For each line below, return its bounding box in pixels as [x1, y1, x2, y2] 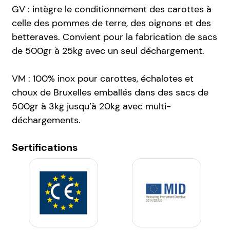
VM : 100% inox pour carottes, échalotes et [11, 72, 194, 85]
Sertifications [11, 141, 78, 155]
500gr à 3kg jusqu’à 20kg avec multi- [11, 100, 171, 113]
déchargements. [11, 114, 81, 127]
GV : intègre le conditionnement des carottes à [11, 3, 212, 16]
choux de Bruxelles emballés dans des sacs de [11, 86, 208, 99]
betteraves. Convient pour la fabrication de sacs [11, 31, 217, 44]
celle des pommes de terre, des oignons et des [11, 17, 211, 30]
